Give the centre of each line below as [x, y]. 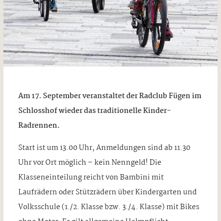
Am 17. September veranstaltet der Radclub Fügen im [110, 96]
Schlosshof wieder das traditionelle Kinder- [94, 111]
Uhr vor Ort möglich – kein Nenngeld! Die [90, 163]
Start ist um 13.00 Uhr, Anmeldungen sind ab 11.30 [104, 148]
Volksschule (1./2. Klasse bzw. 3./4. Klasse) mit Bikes [109, 207]
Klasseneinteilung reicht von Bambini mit [91, 177]
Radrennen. [39, 126]
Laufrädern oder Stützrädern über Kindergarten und [107, 192]
